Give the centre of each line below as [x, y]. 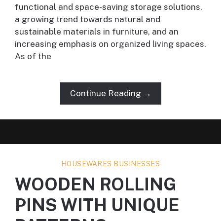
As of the [33, 56]
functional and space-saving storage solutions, [109, 7]
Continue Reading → [110, 93]
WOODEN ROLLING [96, 184]
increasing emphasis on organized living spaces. [110, 44]
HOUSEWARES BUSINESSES [110, 164]
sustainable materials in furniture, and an [97, 32]
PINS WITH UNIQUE [97, 205]
